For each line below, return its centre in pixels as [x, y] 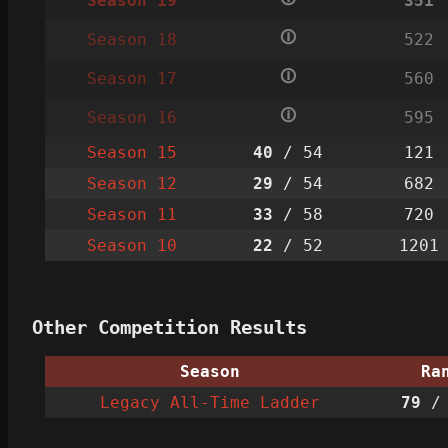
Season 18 [131, 39]
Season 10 [131, 245]
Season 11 [131, 214]
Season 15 [131, 152]
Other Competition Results [169, 327]
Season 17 [131, 78]
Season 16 [131, 117]
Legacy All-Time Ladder [210, 403]
